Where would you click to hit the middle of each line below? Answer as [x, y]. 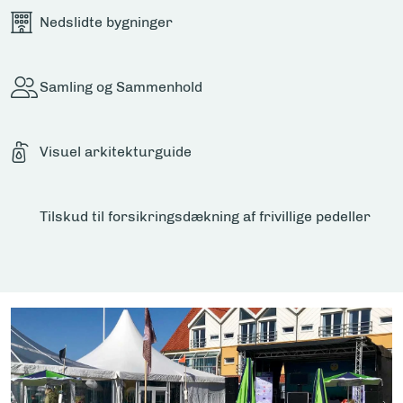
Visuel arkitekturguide [116, 152]
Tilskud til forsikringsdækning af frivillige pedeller [205, 217]
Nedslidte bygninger [106, 22]
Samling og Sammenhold [121, 87]
